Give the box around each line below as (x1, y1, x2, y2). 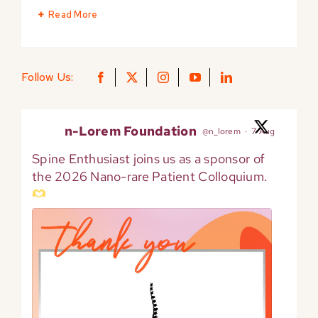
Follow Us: (21, 70, 74, 85)
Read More (48, 9, 98, 21)
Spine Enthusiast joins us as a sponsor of (31, 150, 265, 168)
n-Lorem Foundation (64, 123, 197, 140)
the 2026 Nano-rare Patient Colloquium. (31, 168, 268, 185)
